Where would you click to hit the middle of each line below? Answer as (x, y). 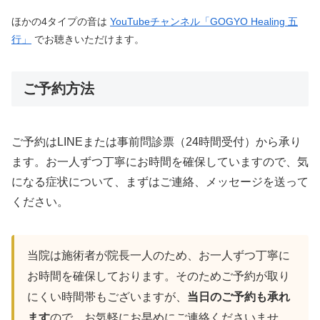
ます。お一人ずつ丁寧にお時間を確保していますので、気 (160, 162)
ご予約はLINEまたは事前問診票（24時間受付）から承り (156, 142)
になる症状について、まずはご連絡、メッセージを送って (160, 182)
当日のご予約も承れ (239, 297)
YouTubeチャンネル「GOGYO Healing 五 (204, 22)
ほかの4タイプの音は (61, 22)
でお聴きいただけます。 (88, 40)
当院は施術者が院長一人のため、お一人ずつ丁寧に (159, 256)
